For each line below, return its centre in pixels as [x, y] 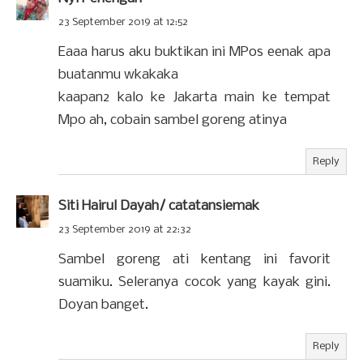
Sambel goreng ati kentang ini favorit [194, 259]
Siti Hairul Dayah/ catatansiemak [159, 206]
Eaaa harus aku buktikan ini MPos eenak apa [194, 52]
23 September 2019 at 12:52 [123, 22]
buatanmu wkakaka [118, 75]
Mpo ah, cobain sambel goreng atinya [173, 120]
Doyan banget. [103, 305]
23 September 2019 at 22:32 [125, 229]
